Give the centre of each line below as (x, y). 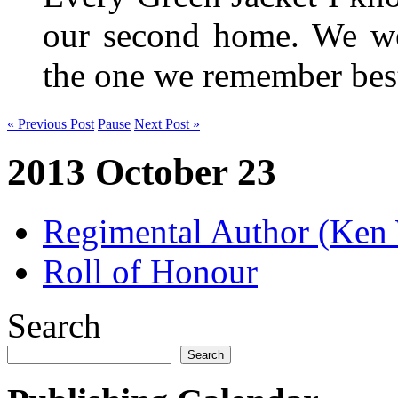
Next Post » (167, 123)
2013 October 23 (142, 171)
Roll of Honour (150, 271)
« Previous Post (51, 123)
